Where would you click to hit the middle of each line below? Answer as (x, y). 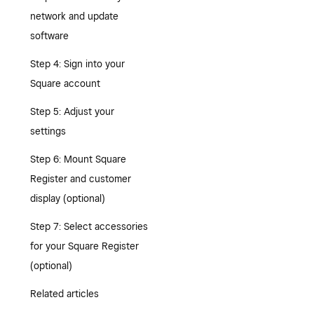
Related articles (64, 294)
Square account (65, 83)
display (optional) (67, 198)
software (49, 36)
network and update (74, 16)
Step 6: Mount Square (78, 159)
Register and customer (80, 179)
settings (48, 131)
